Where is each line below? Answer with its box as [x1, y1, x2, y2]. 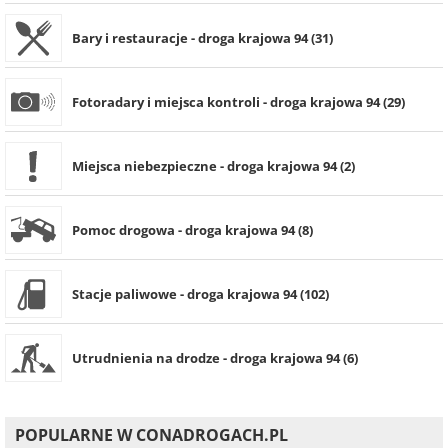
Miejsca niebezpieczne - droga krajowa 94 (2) [72, 157, 355, 176]
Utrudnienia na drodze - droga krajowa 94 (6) [72, 349, 358, 368]
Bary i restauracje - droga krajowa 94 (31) [72, 29, 333, 48]
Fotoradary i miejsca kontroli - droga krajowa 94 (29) [72, 93, 405, 112]
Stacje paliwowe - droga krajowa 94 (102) [72, 285, 329, 304]
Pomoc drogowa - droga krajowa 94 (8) [72, 221, 313, 240]
